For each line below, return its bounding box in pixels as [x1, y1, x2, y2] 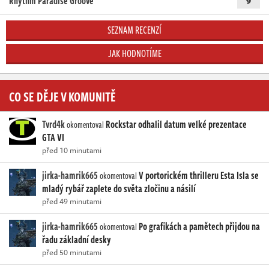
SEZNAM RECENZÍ [107, 22, 162, 37]
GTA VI [42, 130, 64, 145]
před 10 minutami [42, 144, 101, 156]
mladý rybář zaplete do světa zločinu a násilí [42, 181, 196, 196]
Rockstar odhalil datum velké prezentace [106, 116, 247, 131]
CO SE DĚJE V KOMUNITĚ [9, 86, 116, 106]
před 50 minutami [42, 246, 101, 258]
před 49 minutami [42, 195, 101, 207]
